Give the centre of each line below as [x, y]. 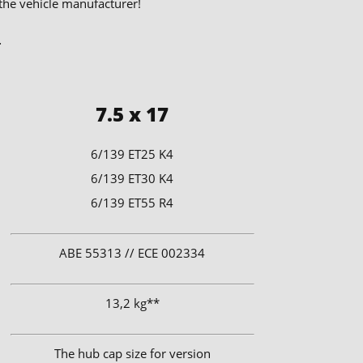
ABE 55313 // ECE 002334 [132, 253]
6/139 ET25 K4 [132, 154]
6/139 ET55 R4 [132, 203]
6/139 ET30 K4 [132, 179]
